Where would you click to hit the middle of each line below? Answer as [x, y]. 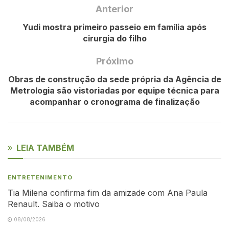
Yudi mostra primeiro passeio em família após [114, 27]
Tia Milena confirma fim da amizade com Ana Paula [108, 192]
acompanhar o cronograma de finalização [114, 101]
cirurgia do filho [114, 38]
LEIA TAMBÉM [45, 147]
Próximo [114, 61]
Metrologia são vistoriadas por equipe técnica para [114, 90]
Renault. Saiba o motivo [54, 204]
